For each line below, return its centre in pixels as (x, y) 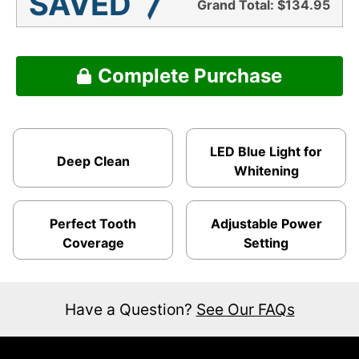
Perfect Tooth (93, 224)
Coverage (93, 243)
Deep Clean (93, 161)
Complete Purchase (190, 76)
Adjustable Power (266, 224)
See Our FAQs (245, 310)
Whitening (266, 171)
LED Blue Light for (266, 152)
